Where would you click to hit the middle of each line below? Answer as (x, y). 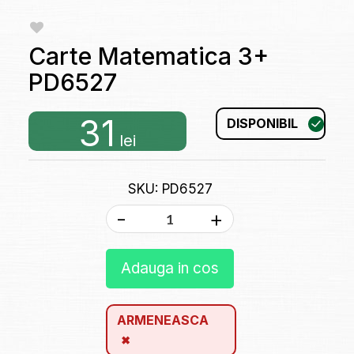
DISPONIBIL (263, 124)
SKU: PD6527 (170, 189)
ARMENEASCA (163, 320)
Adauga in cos (170, 269)
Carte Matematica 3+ (148, 56)
